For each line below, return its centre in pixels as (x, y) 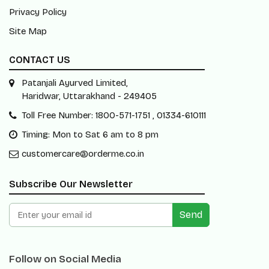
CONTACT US (40, 60)
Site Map (28, 31)
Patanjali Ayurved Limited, (75, 83)
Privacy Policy (38, 12)
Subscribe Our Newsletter (71, 184)
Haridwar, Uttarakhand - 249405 (89, 96)
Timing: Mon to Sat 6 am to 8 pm (90, 134)
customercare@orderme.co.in (83, 154)
